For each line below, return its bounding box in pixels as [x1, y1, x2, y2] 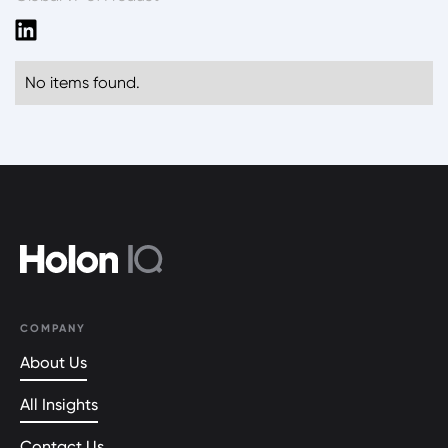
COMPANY [20, 321, 86, 335]
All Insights [20, 394, 98, 414]
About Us [20, 352, 87, 372]
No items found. [25, 72, 140, 92]
